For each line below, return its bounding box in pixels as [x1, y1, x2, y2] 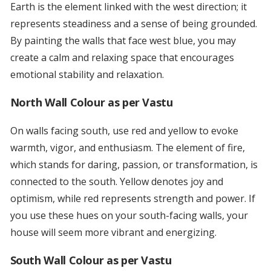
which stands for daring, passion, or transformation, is [10, 158, 258, 172]
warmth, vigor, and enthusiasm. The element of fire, [10, 141, 245, 155]
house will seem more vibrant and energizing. [10, 226, 217, 240]
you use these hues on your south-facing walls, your [10, 209, 248, 223]
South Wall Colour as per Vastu [10, 253, 172, 268]
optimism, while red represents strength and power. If [10, 192, 255, 206]
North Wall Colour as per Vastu [10, 95, 173, 110]
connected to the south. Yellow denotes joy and [10, 175, 223, 189]
